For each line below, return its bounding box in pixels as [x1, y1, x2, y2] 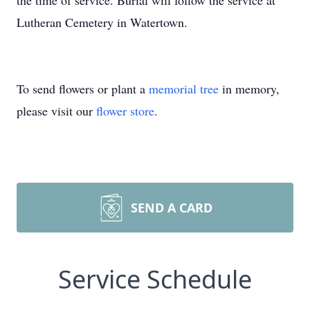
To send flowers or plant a [17, 80, 149, 97]
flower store [96, 102, 154, 119]
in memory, [219, 80, 280, 97]
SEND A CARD [131, 199, 212, 216]
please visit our [17, 102, 96, 119]
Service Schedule [58, 262, 252, 296]
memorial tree [149, 80, 219, 97]
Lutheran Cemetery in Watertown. [17, 14, 188, 30]
